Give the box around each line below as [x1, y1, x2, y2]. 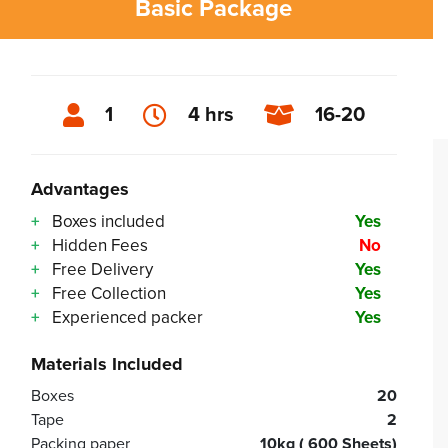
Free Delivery [48, 258, 153, 280]
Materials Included [31, 352, 183, 375]
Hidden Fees [48, 234, 148, 256]
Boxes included [48, 210, 165, 232]
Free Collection [48, 282, 166, 304]
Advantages [31, 178, 129, 200]
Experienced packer [48, 306, 203, 328]
